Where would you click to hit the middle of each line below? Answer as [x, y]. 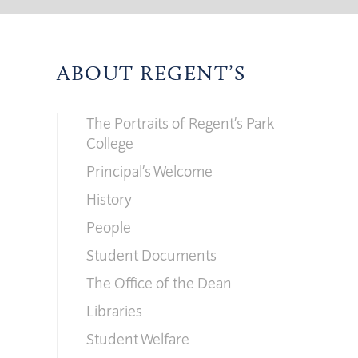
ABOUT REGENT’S [151, 75]
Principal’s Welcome [149, 171]
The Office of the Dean [159, 283]
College [110, 143]
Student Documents [151, 255]
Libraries [114, 311]
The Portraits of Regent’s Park [180, 123]
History [109, 199]
